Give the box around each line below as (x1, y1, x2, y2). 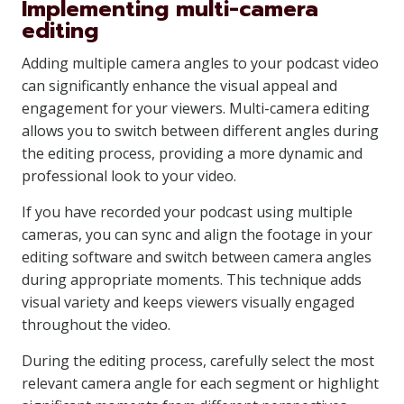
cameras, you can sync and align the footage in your (22, 225, 372, 244)
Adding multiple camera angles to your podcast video (22, 53, 379, 73)
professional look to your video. (22, 166, 236, 186)
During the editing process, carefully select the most (22, 351, 374, 371)
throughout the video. (22, 315, 170, 335)
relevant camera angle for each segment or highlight (22, 373, 379, 393)
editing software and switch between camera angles (22, 247, 372, 267)
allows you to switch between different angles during (22, 121, 379, 141)
